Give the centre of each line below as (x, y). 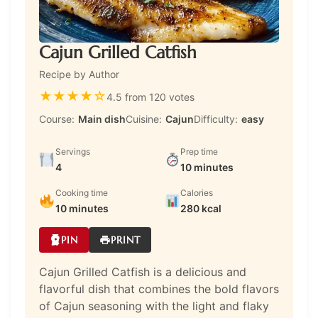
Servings (72, 152)
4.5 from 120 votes (150, 97)
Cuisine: (144, 119)
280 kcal (201, 209)
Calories (197, 193)
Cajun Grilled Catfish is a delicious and (143, 272)
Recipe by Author (79, 75)
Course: (57, 119)
